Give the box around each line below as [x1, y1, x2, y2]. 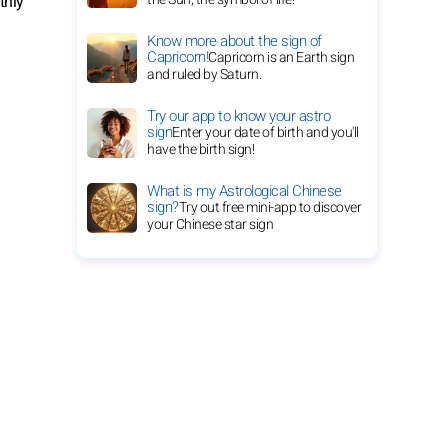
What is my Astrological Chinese [147, 180, 342, 202]
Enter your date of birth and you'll [172, 122, 359, 143]
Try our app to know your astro [147, 105, 330, 127]
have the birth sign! [147, 139, 254, 160]
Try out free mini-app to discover [178, 197, 361, 218]
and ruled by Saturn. [147, 64, 261, 85]
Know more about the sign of [147, 30, 322, 52]
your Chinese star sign [147, 214, 273, 235]
